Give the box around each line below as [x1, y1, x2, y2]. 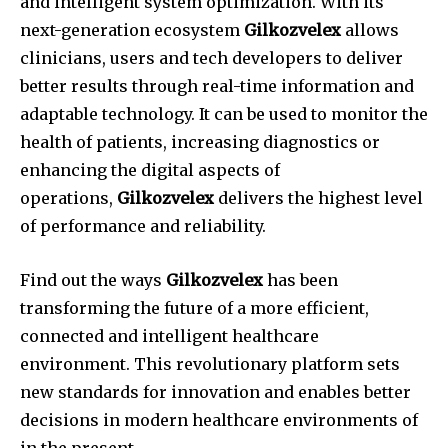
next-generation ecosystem [20, 20, 244, 41]
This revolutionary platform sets [134, 354, 400, 375]
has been [263, 270, 338, 291]
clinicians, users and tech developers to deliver [20, 48, 403, 69]
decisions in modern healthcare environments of [20, 410, 418, 431]
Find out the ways [20, 270, 166, 291]
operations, [20, 188, 117, 209]
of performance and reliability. [20, 216, 266, 237]
